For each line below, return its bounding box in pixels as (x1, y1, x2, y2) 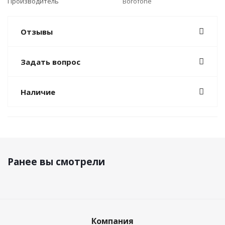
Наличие (21, 87, 55, 97)
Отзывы (21, 27, 53, 37)
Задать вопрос (21, 57, 80, 67)
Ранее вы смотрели (8, 155, 105, 168)
